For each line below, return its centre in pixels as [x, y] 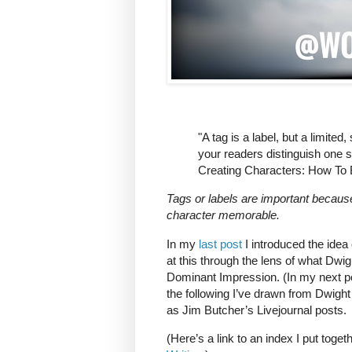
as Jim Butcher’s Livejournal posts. [257, 310]
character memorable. [226, 215]
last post [220, 244]
